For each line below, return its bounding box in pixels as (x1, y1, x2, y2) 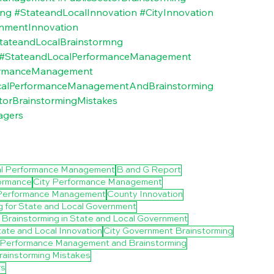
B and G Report (116, 165, 181, 174)
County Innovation (107, 190, 183, 199)
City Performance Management (33, 177, 162, 187)
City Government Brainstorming (103, 226, 233, 235)
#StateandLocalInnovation (14, 6, 137, 18)
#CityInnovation (139, 6, 213, 18)
